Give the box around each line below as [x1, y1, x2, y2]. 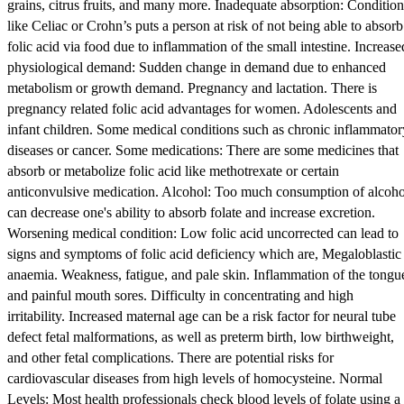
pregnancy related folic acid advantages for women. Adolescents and [7, 100, 397, 116]
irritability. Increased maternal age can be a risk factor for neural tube [7, 308, 396, 324]
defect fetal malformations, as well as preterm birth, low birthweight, [7, 328, 394, 344]
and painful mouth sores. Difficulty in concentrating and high [7, 287, 353, 303]
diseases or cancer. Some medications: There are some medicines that [7, 142, 399, 158]
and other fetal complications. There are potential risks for [7, 349, 334, 365]
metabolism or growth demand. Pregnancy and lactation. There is [7, 79, 377, 96]
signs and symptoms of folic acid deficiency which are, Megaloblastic [7, 245, 401, 262]
